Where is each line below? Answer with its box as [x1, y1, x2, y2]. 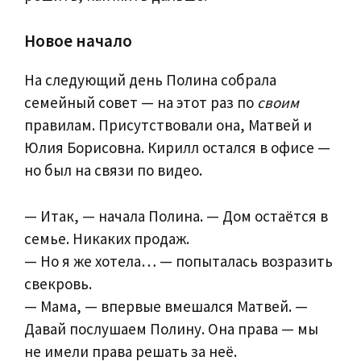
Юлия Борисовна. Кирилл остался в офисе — [24, 138, 330, 158]
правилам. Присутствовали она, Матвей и [24, 115, 312, 135]
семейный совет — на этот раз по [24, 93, 257, 113]
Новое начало [24, 30, 132, 52]
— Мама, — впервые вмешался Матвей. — [24, 296, 308, 316]
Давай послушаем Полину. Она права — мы [24, 318, 318, 338]
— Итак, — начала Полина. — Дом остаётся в [24, 205, 328, 226]
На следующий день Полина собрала [24, 70, 276, 90]
